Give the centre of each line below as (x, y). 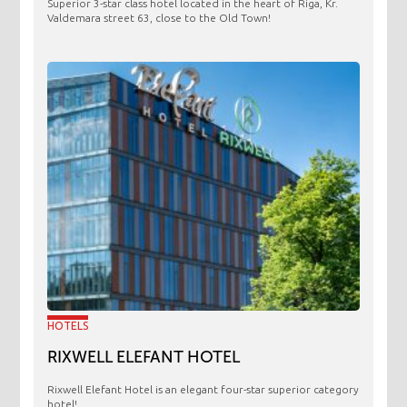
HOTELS (68, 326)
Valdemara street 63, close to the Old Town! (159, 17)
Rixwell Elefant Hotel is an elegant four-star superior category (203, 390)
